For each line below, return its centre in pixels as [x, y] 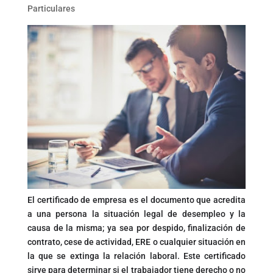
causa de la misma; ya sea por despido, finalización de [136, 228]
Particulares [51, 8]
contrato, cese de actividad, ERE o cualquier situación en [136, 242]
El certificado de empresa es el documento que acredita [136, 200]
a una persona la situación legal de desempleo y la [136, 214]
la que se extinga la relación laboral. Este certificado [136, 256]
